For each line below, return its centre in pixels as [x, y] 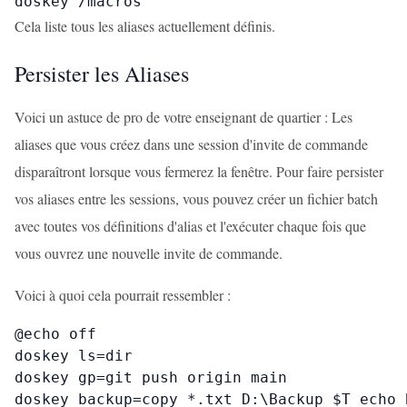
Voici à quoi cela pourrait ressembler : [123, 295]
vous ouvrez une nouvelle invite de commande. [149, 253]
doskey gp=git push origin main [151, 377]
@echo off [55, 334]
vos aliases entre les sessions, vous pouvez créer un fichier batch [196, 199]
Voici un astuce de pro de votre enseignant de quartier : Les [184, 117]
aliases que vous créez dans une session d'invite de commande [191, 144]
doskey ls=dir [74, 356]
